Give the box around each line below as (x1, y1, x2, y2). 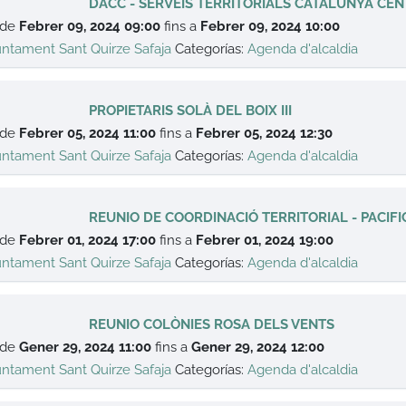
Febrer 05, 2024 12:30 (196, 125, 333, 141)
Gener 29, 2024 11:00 (19, 339, 152, 355)
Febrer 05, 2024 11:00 (19, 125, 157, 141)
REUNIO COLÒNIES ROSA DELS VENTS (89, 316, 335, 333)
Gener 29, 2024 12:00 (191, 339, 325, 355)
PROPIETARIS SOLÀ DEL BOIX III (89, 102, 293, 119)
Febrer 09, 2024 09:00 (19, 18, 161, 34)
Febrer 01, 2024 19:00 (196, 232, 334, 248)
